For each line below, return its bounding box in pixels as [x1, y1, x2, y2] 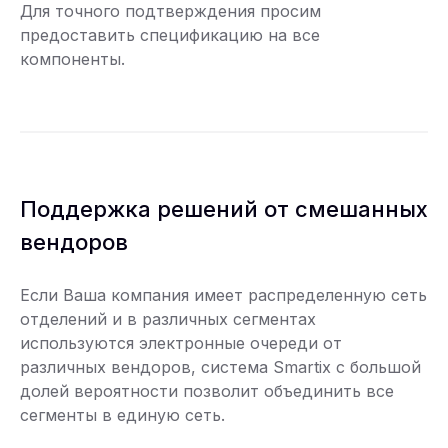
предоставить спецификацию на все [20, 24, 320, 45]
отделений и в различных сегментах [20, 308, 316, 329]
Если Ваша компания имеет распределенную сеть [20, 284, 427, 305]
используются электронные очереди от [20, 332, 342, 353]
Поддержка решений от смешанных [20, 195, 428, 222]
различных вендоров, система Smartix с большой [20, 356, 421, 377]
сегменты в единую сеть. [20, 404, 225, 425]
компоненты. [20, 48, 125, 69]
